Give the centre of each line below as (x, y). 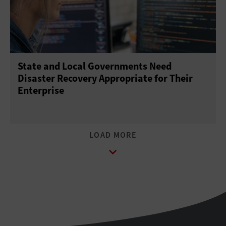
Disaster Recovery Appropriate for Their (105, 78)
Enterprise (41, 90)
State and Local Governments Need (95, 66)
